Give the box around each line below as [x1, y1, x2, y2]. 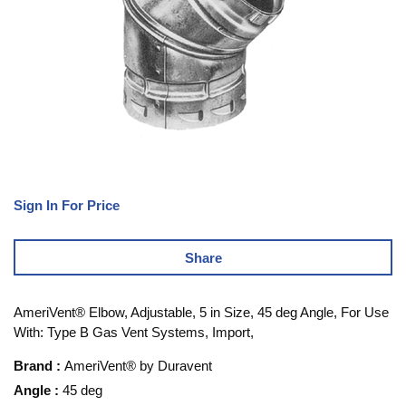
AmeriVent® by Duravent [64, 358, 212, 374]
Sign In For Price [14, 198, 120, 214]
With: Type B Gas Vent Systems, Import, [14, 324, 254, 341]
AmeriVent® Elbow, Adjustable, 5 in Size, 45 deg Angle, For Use [14, 304, 389, 321]
